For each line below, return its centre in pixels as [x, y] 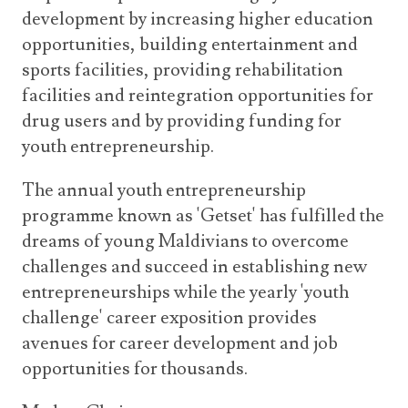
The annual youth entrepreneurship [164, 190]
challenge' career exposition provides [169, 318]
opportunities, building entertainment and [190, 45]
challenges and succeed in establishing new [194, 267]
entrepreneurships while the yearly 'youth [185, 292]
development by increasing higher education [198, 19]
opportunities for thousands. [135, 369]
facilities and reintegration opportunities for [198, 96]
